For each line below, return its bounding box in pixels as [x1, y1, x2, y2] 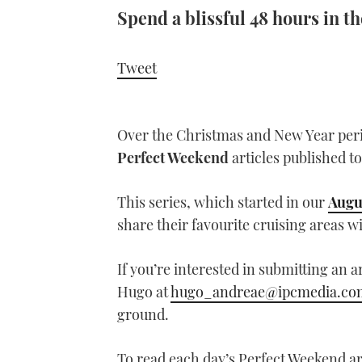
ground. [117, 305, 169, 325]
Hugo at [117, 282, 170, 302]
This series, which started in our [117, 192, 328, 213]
